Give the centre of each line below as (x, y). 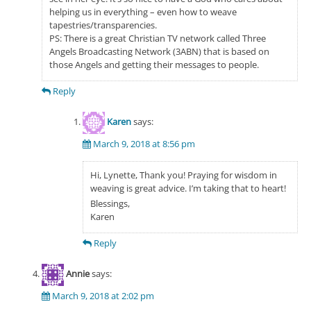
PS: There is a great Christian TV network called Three (157, 38)
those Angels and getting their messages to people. (154, 64)
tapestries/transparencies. (103, 25)
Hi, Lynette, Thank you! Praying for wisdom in (184, 175)
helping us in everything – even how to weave (143, 11)
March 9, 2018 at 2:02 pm (103, 295)
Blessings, (110, 203)
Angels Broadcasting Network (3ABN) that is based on (159, 51)
